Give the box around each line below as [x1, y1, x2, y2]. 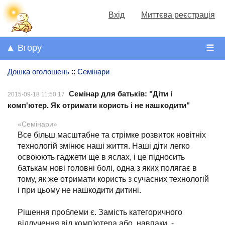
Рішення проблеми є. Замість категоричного [18, 208, 182, 217]
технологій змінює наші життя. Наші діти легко [18, 142, 190, 151]
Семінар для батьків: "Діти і [69, 89, 172, 98]
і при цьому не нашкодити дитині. [18, 186, 141, 195]
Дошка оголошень [8, 67, 71, 76]
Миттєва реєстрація [141, 11, 215, 19]
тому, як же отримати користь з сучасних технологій [18, 175, 209, 184]
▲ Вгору [6, 43, 42, 53]
